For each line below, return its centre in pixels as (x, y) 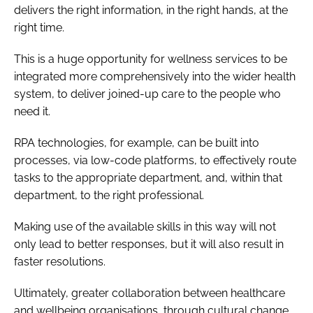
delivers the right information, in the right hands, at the (151, 10)
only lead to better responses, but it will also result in (149, 244)
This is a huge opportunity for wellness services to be (151, 59)
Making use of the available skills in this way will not (145, 226)
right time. (39, 27)
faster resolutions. (60, 261)
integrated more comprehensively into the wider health (155, 76)
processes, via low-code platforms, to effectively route (155, 160)
